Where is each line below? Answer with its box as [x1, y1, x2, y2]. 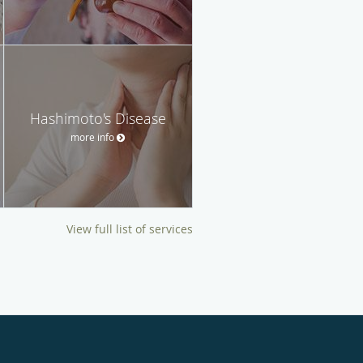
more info [70, 130, 114, 143]
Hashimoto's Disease [30, 108, 166, 128]
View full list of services [66, 220, 193, 237]
